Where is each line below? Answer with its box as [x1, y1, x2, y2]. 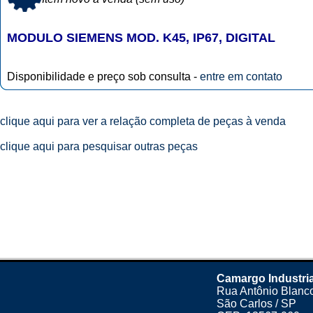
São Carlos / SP [217, 298, 296, 310]
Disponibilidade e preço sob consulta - [7, 71, 200, 82]
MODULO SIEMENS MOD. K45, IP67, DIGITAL [7, 31, 275, 45]
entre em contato [200, 71, 282, 82]
